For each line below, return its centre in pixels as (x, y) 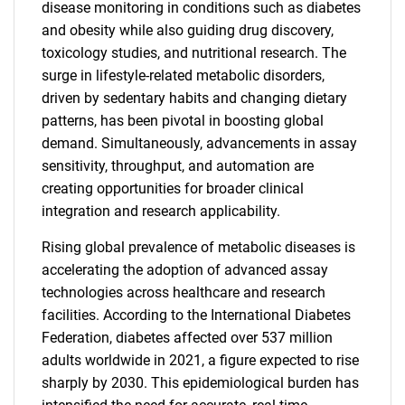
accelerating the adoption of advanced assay (185, 270)
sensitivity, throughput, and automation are (178, 166)
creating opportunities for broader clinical (173, 188)
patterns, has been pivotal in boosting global (183, 121)
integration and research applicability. (161, 211)
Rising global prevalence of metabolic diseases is (198, 247)
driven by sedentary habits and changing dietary (194, 98)
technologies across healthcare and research (184, 292)
